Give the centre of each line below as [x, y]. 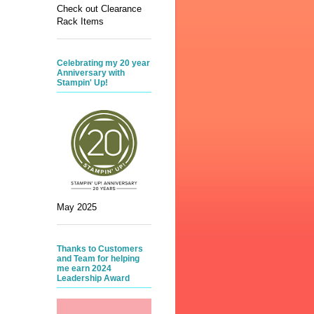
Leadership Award [93, 279]
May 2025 [77, 207]
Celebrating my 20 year [103, 63]
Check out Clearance [99, 9]
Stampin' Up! [82, 83]
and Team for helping [98, 259]
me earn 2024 [84, 269]
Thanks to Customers [100, 249]
